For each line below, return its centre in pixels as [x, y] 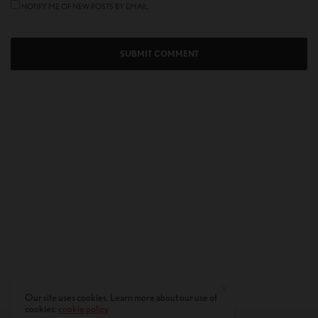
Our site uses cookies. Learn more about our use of [121, 297]
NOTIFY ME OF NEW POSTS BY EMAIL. [86, 7]
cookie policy [84, 309]
